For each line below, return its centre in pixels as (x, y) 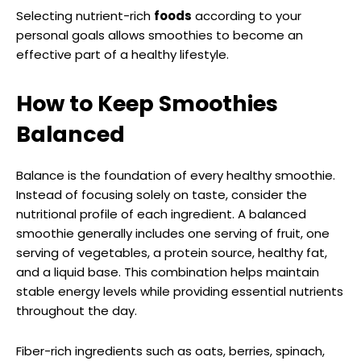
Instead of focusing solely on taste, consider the (162, 194)
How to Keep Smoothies (147, 103)
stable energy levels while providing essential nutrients (180, 291)
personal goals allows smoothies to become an (160, 35)
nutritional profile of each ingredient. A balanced (161, 214)
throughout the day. (77, 310)
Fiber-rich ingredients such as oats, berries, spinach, (170, 351)
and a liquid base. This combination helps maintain (168, 272)
